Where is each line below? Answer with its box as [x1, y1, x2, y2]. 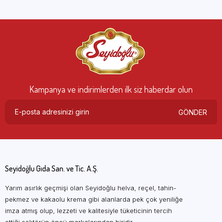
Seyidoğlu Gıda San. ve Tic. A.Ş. [5, 164, 98, 174]
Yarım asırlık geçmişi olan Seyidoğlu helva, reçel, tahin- [5, 184, 176, 192]
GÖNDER [178, 108, 207, 116]
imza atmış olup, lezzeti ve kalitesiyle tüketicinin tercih [5, 207, 172, 215]
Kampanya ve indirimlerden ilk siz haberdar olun [29, 84, 193, 95]
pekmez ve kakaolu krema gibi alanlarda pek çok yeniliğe [5, 195, 183, 204]
